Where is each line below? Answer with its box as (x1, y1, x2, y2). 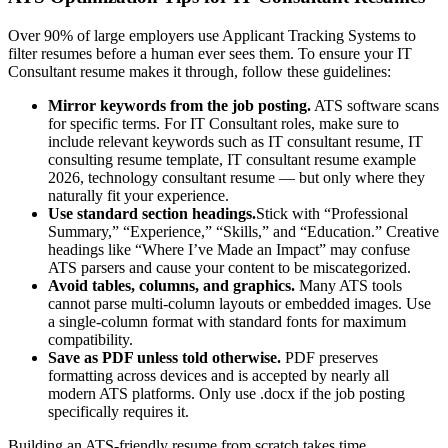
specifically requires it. (48, 402, 189, 420)
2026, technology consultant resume (48, 168, 275, 186)
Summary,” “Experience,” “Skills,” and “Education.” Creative (48, 222, 439, 240)
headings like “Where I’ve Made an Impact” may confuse (48, 240, 410, 258)
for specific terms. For (48, 114, 190, 132)
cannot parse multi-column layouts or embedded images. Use (48, 294, 431, 312)
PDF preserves (281, 348, 378, 366)
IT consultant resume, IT (268, 132, 423, 150)
